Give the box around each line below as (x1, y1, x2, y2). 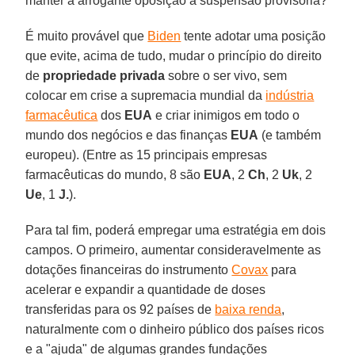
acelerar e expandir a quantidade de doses (25, 282, 266, 296)
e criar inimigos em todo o (152, 108, 300, 122)
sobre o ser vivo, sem (165, 68, 288, 82)
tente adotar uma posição (181, 29, 326, 43)
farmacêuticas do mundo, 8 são (25, 167, 204, 181)
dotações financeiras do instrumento (25, 262, 232, 277)
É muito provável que (25, 29, 148, 43)
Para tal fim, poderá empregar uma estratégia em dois (25, 223, 326, 237)
